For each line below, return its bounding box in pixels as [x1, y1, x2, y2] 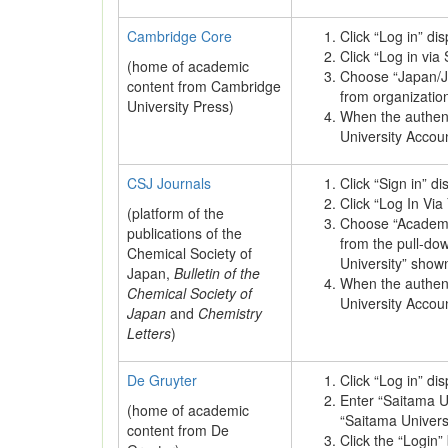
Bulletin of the [174, 263, 260, 283]
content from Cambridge [127, 76, 281, 96]
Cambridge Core [127, 26, 232, 46]
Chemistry [198, 303, 262, 323]
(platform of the [127, 203, 224, 223]
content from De [127, 420, 229, 440]
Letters [127, 323, 171, 343]
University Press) [127, 96, 234, 116]
